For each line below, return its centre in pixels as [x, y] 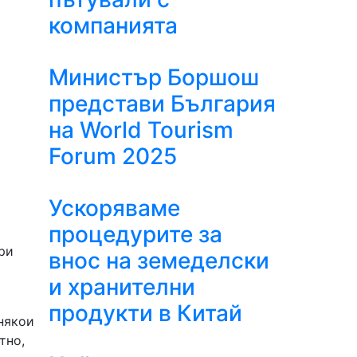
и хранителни [122, 287]
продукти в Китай [145, 313]
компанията [113, 25]
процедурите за [135, 234]
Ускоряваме [114, 208]
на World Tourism [141, 130]
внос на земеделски [159, 261]
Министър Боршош [154, 77]
